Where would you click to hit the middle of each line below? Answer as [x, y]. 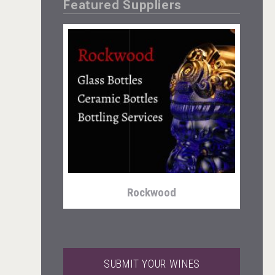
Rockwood [152, 193]
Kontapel [152, 127]
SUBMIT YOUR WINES [152, 264]
